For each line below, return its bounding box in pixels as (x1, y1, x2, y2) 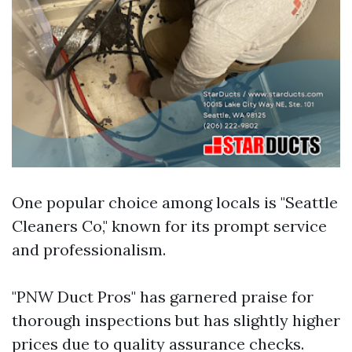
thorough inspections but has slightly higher (12, 310, 340, 331)
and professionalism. (12, 240, 166, 260)
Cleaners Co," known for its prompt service (12, 216, 327, 236)
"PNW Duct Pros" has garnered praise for (12, 287, 313, 307)
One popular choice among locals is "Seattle (12, 192, 338, 213)
